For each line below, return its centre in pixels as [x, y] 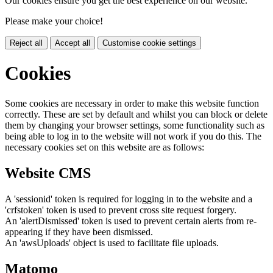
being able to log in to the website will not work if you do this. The [133, 136]
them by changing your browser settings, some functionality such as [135, 125]
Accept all [73, 43]
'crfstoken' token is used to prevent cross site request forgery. [121, 210]
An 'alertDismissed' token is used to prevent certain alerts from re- [131, 221]
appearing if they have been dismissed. [79, 232]
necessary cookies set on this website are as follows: [105, 147]
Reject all [26, 43]
